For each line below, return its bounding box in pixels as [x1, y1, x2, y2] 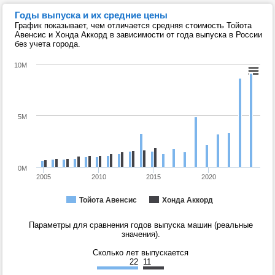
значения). [121, 230, 160, 239]
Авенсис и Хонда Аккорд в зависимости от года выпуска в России [15, 30, 262, 40]
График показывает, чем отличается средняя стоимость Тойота [15, 21, 252, 31]
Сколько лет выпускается [93, 248, 188, 258]
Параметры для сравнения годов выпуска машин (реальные [28, 220, 253, 230]
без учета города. [15, 39, 80, 49]
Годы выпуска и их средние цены [15, 10, 168, 21]
